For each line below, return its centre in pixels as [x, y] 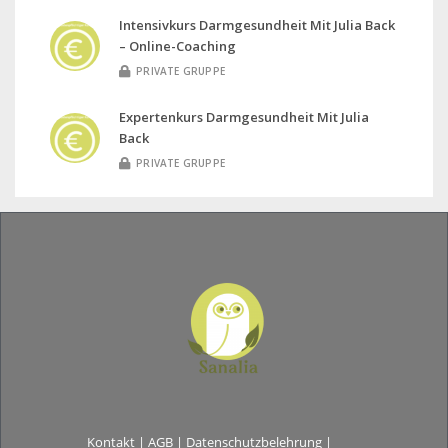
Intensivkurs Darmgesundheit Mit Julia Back [257, 24]
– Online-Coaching [177, 45]
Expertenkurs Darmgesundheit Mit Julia [244, 117]
